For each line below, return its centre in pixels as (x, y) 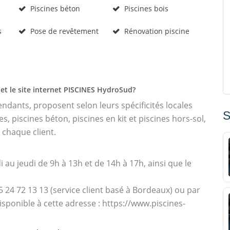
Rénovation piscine (157, 31)
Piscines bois (146, 8)
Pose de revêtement (64, 31)
